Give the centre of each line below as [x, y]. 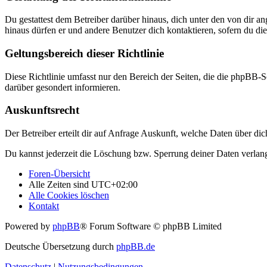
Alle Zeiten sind [60, 185]
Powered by [29, 226]
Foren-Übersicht [59, 174]
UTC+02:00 [114, 185]
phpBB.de [136, 247]
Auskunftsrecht [42, 110]
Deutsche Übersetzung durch [60, 247]
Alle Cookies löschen [69, 195]
